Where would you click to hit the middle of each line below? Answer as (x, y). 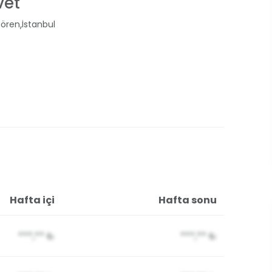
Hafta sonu (188, 200)
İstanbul (39, 24)
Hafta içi (32, 200)
